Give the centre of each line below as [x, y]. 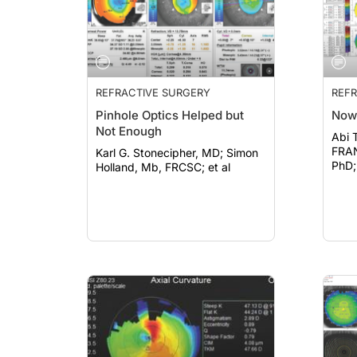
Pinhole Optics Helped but [170, 115]
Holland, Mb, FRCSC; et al [163, 167]
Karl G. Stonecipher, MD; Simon [161, 153]
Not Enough [129, 131]
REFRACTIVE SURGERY [153, 92]
